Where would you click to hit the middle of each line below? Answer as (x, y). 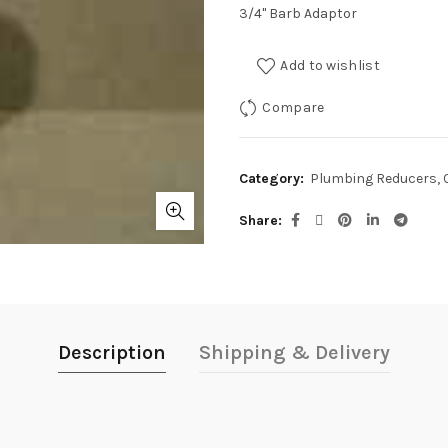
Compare (293, 107)
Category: (273, 179)
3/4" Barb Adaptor (298, 13)
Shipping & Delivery (294, 352)
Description (112, 352)
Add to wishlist (330, 65)
